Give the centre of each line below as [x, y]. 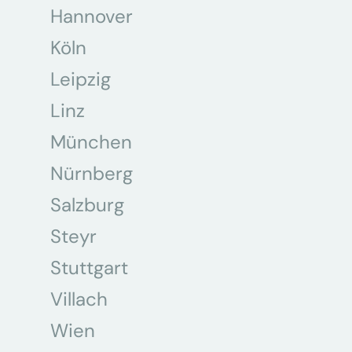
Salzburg [87, 205]
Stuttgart [89, 268]
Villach [79, 299]
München [91, 142]
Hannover [92, 16]
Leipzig [81, 79]
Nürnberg [92, 173]
